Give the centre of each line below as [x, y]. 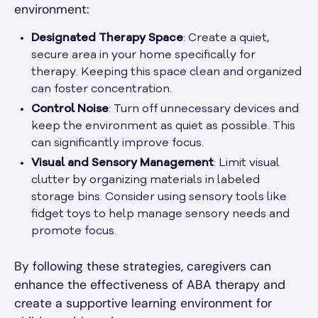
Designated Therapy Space [107, 39]
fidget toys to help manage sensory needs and [160, 215]
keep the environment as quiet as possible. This [163, 127]
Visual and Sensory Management [122, 164]
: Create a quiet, [226, 39]
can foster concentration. [102, 90]
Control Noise [70, 110]
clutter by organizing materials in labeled [146, 181]
